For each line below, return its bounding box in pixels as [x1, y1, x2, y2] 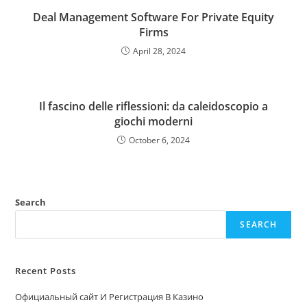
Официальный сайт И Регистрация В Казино [15, 291, 204, 304]
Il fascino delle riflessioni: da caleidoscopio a [39, 99, 268, 114]
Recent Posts [15, 265, 77, 278]
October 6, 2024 [129, 134, 190, 147]
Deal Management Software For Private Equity [33, 10, 274, 25]
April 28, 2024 [133, 45, 186, 58]
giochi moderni [114, 114, 193, 130]
